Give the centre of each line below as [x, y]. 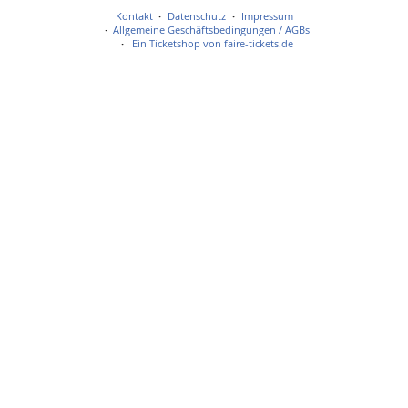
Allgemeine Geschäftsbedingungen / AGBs [212, 30]
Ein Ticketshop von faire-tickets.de [213, 44]
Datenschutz [197, 16]
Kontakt [134, 16]
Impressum [267, 16]
